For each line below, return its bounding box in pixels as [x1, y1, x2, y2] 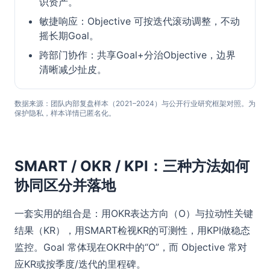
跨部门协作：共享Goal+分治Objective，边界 [39, 49, 236, 61]
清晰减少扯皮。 [39, 63, 107, 75]
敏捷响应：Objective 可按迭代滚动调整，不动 [39, 15, 240, 27]
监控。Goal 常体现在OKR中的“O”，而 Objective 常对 [14, 241, 247, 253]
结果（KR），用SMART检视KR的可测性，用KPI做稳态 [14, 224, 250, 236]
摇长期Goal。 [39, 30, 99, 42]
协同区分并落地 [14, 177, 116, 194]
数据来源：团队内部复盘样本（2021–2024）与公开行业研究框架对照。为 [14, 99, 256, 108]
